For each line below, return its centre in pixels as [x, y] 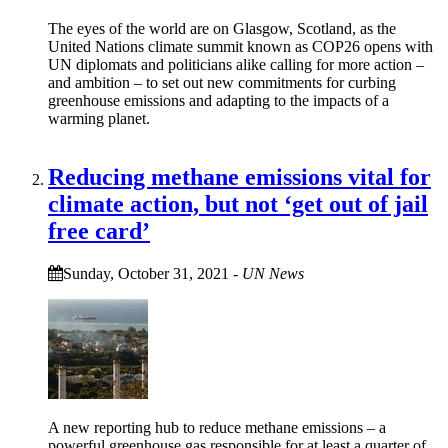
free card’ [99, 231]
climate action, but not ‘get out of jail [238, 204]
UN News [273, 274]
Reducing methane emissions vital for [239, 177]
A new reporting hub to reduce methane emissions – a [217, 428]
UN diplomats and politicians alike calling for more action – [236, 65]
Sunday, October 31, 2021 [146, 274]
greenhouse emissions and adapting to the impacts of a [218, 101]
